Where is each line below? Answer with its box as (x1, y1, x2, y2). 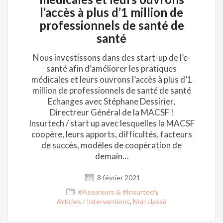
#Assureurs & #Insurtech (78, 188, 157, 196)
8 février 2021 (95, 173, 140, 182)
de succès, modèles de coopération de (41, 140, 182, 150)
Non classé (132, 197, 167, 206)
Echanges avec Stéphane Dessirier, (48, 96, 175, 107)
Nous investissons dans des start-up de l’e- (32, 52, 191, 63)
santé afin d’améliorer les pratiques (46, 63, 177, 74)
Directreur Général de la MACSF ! (49, 107, 174, 117)
